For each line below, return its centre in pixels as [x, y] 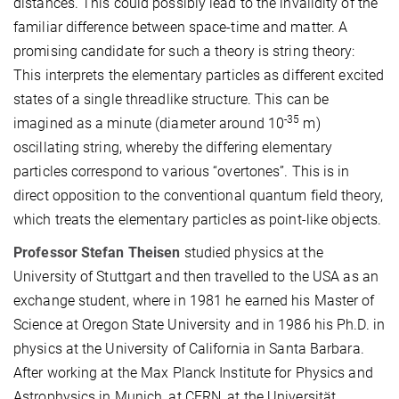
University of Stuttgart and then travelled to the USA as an [196, 276]
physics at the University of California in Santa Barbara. [189, 348]
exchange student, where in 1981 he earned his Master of [194, 300]
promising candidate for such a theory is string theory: [184, 51]
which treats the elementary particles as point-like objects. [198, 219]
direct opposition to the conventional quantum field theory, [198, 195]
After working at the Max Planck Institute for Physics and [193, 372]
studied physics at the [252, 252]
